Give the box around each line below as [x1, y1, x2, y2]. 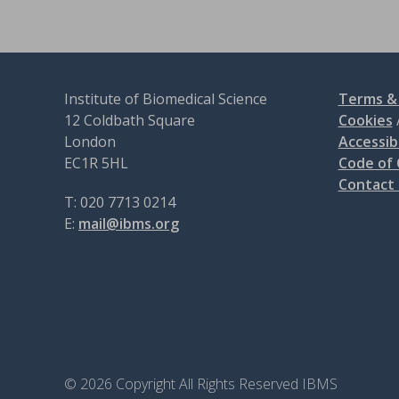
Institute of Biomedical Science [64, 88, 271, 109]
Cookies [338, 110, 393, 130]
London [64, 131, 116, 151]
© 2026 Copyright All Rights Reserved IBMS [64, 373, 338, 394]
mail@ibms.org [78, 213, 179, 233]
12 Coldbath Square [64, 110, 199, 130]
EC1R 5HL [64, 152, 128, 173]
